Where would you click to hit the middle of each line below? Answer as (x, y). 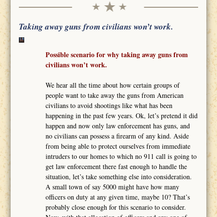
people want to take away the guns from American (115, 95)
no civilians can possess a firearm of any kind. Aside (117, 136)
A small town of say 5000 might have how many (113, 186)
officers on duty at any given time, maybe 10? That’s (118, 197)
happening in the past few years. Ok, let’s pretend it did (122, 115)
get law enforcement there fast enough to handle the (116, 166)
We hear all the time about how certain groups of (113, 85)
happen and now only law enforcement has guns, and (118, 125)
